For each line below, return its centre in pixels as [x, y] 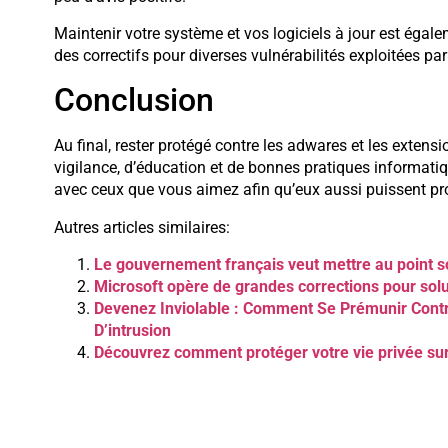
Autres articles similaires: [141, 228]
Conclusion [133, 100]
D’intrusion [132, 330]
